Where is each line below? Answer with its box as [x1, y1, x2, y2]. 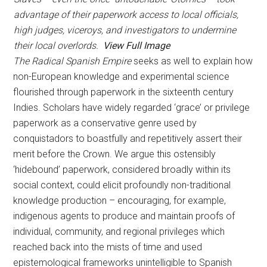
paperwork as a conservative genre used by [13, 117, 197, 129]
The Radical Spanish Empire [13, 55, 132, 67]
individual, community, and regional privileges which [13, 226, 225, 237]
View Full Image [103, 40, 170, 51]
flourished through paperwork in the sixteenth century [13, 86, 234, 98]
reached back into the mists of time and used [13, 241, 203, 253]
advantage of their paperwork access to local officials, [13, 9, 238, 20]
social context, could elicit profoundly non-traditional [13, 179, 231, 191]
